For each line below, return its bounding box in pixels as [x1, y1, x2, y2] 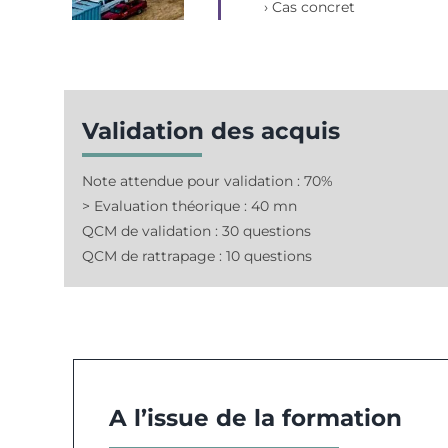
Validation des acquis [82, 117, 341, 146]
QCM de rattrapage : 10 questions [82, 247, 313, 266]
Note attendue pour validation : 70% [82, 172, 334, 191]
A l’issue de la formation [108, 403, 402, 432]
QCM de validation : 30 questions [82, 222, 312, 241]
